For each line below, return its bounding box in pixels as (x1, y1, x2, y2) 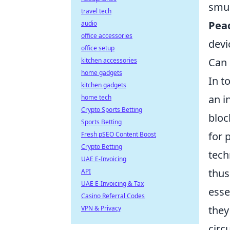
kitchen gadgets (81, 81, 126, 89)
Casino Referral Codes (81, 191, 145, 200)
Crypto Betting (81, 142, 122, 151)
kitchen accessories (81, 56, 137, 65)
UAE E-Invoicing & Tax (81, 179, 144, 188)
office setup (81, 44, 114, 52)
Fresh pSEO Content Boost (81, 130, 156, 139)
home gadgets (81, 68, 122, 77)
